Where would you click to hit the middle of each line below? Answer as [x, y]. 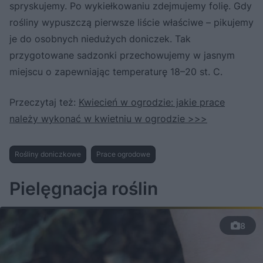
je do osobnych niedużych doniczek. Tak [100, 39]
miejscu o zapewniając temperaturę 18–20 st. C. [116, 72]
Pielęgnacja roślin [84, 189]
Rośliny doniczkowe [48, 154]
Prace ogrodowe [123, 154]
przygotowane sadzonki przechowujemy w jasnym [122, 55]
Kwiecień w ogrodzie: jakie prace [152, 102]
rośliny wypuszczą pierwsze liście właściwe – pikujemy [131, 23]
